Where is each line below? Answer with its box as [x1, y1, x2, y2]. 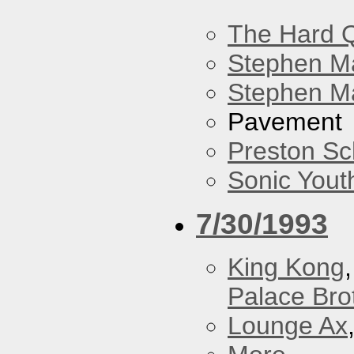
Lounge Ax [228, 311, 348, 340]
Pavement [228, 107, 342, 136]
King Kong [228, 252, 345, 281]
